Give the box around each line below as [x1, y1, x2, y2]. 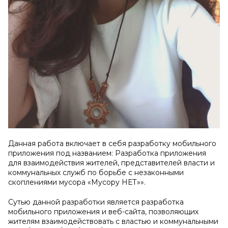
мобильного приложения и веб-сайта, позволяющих [8, 207, 198, 217]
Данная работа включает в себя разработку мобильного [8, 139, 216, 149]
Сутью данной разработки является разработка [8, 197, 184, 207]
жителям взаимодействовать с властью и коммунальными [8, 217, 218, 226]
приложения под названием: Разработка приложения [8, 149, 206, 158]
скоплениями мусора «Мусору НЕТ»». [8, 178, 146, 187]
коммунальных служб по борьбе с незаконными [8, 168, 184, 178]
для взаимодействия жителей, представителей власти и [8, 158, 215, 168]
